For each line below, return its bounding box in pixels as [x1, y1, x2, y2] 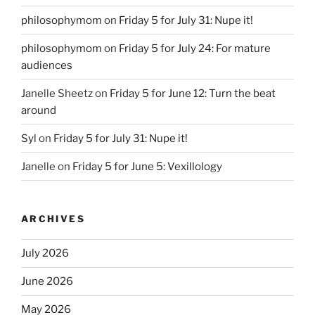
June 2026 [21, 275, 73, 288]
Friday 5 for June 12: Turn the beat [110, 86, 276, 100]
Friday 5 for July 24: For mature [119, 41, 271, 55]
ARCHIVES [21, 213, 85, 224]
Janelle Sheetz [21, 86, 93, 100]
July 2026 [21, 247, 69, 259]
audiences [21, 58, 72, 72]
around [21, 103, 56, 117]
